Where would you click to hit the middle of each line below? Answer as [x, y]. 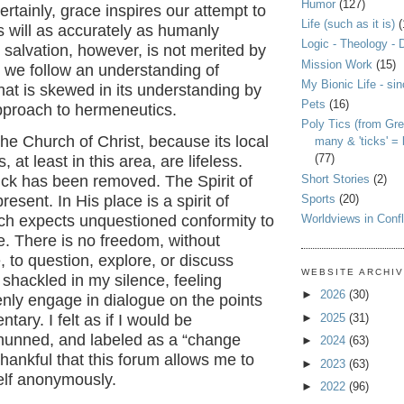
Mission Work [337, 64]
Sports [318, 198]
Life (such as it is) [348, 24]
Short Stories [335, 179]
